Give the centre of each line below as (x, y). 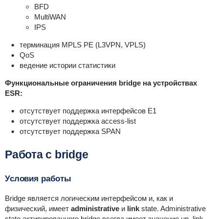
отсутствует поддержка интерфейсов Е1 (88, 111)
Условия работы (38, 179)
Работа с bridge (46, 155)
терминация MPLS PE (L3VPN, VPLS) (82, 45)
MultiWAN (50, 17)
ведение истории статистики (67, 66)
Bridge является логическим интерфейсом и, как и (89, 198)
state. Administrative (172, 209)
